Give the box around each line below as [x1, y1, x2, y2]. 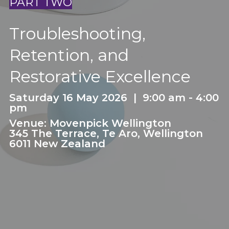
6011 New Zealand [9, 138, 105, 150]
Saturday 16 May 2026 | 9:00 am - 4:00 [9, 91, 219, 104]
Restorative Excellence [9, 66, 191, 86]
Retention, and [9, 45, 129, 65]
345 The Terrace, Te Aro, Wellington [9, 127, 203, 140]
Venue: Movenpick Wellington [9, 117, 171, 129]
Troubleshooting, [9, 24, 146, 43]
